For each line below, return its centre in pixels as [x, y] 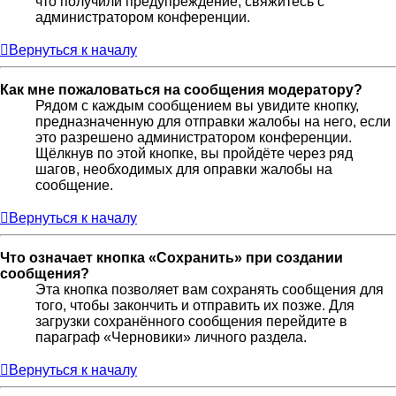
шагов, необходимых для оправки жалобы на [184, 169]
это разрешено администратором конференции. [194, 137]
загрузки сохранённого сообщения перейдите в [191, 321]
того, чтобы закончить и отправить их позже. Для [195, 305]
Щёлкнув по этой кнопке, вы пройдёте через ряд [194, 153]
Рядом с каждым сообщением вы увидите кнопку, [197, 105]
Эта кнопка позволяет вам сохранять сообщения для [209, 289]
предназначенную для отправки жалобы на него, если [213, 121]
